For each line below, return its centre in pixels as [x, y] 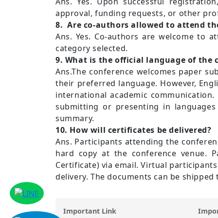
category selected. [92, 48]
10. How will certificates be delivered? [134, 130]
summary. [75, 118]
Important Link [90, 211]
